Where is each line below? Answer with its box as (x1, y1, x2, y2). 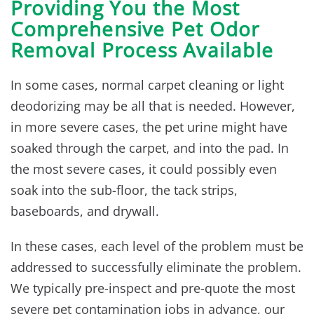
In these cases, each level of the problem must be (11, 238, 303, 255)
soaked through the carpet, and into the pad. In (11, 139, 289, 157)
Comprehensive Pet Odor (11, 15, 260, 43)
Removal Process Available (11, 36, 274, 64)
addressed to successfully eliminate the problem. (11, 259, 301, 276)
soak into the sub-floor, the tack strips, (11, 182, 238, 199)
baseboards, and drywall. (11, 203, 159, 220)
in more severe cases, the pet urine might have (11, 118, 287, 136)
